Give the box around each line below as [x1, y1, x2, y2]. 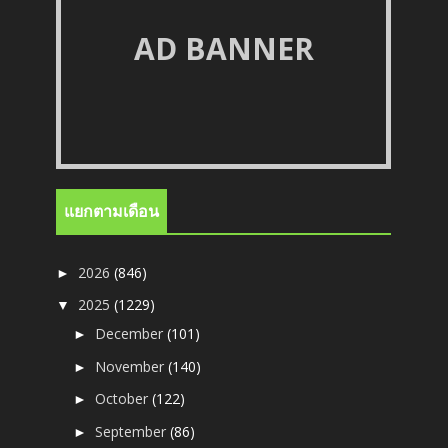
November [95, 356, 169, 376]
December [95, 324, 168, 344]
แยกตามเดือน [64, 201, 160, 222]
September [95, 421, 171, 441]
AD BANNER [133, 27, 314, 69]
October [95, 389, 153, 409]
